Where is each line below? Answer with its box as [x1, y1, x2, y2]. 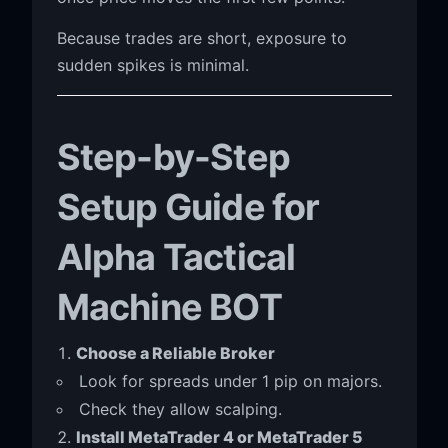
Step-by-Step [56, 134, 290, 179]
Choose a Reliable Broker [75, 342, 275, 363]
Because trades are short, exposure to [56, 27, 347, 48]
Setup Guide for [56, 184, 320, 229]
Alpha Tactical [56, 234, 296, 279]
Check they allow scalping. [78, 398, 282, 419]
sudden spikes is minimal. [56, 54, 249, 75]
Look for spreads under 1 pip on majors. [78, 370, 382, 391]
